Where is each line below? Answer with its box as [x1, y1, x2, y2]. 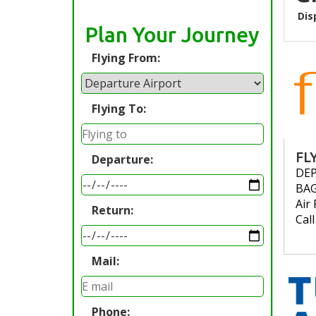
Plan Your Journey [85, 23, 260, 47]
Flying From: [92, 50, 160, 66]
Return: [92, 202, 133, 218]
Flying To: [92, 101, 146, 116]
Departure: [92, 152, 153, 167]
